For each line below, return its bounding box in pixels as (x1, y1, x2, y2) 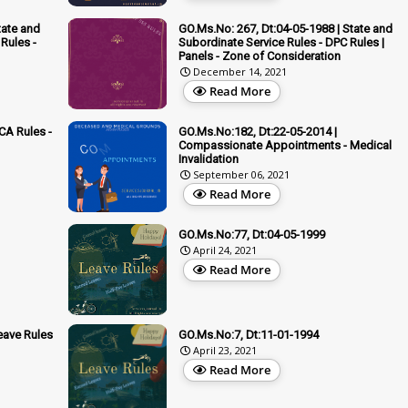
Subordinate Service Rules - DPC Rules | (178, 35, 384, 49)
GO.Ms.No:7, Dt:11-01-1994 (178, 327, 319, 342)
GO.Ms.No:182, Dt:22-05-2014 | (178, 124, 337, 138)
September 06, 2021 (193, 167, 290, 181)
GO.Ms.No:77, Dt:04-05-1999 (178, 227, 325, 241)
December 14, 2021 (193, 64, 287, 78)
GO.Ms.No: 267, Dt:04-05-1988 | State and (178, 21, 393, 36)
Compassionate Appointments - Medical (178, 138, 392, 152)
